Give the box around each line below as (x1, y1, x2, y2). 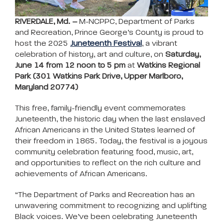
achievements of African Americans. (15, 170, 147, 178)
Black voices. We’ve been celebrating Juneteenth (15, 213, 197, 221)
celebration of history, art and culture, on (15, 50, 165, 59)
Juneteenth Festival (70, 39, 142, 48)
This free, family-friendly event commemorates (15, 104, 186, 112)
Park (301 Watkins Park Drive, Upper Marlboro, (15, 72, 183, 81)
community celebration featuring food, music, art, (15, 148, 193, 156)
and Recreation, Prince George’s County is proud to (15, 28, 204, 37)
